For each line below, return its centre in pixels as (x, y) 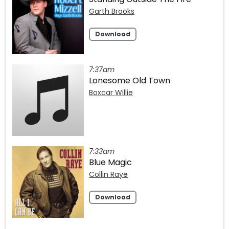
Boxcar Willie (111, 93)
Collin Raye (109, 175)
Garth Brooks (112, 11)
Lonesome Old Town (130, 81)
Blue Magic (111, 163)
